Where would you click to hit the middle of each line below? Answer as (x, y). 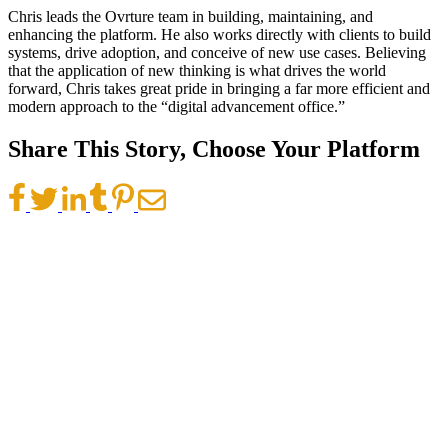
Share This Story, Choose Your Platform (214, 148)
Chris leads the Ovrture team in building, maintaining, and (190, 16)
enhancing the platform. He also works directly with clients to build (219, 34)
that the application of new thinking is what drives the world (197, 70)
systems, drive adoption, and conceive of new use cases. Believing (217, 52)
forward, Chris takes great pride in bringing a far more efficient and (219, 88)
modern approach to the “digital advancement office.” (176, 106)
